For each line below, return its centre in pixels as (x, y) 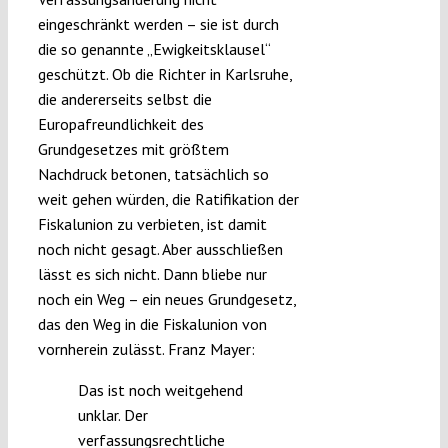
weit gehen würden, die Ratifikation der (168, 199)
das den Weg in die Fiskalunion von (152, 324)
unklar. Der (112, 415)
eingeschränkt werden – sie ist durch (158, 24)
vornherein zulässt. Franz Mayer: (146, 349)
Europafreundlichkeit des (120, 124)
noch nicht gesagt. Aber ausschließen (160, 249)
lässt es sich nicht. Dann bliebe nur (152, 274)
